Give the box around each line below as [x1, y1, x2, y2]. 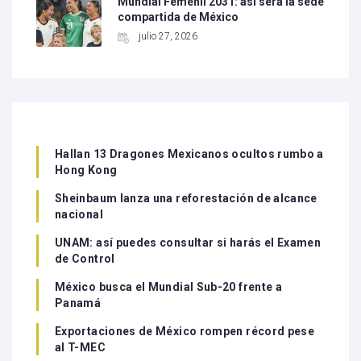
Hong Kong [55, 164, 118, 177]
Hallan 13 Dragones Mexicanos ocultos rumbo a [55, 147, 324, 161]
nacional [55, 208, 103, 222]
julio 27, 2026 [139, 31, 198, 43]
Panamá [55, 297, 102, 310]
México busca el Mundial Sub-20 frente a [55, 280, 283, 294]
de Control [55, 252, 115, 266]
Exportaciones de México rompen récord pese [55, 325, 315, 338]
